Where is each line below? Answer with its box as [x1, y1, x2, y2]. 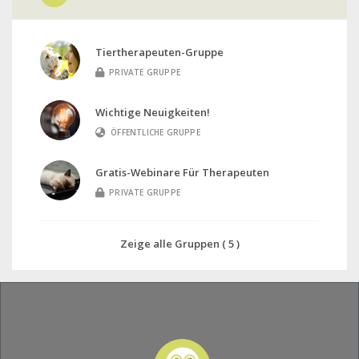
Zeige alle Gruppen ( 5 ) [119, 236, 240, 252]
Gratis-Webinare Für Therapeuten [95, 165, 269, 180]
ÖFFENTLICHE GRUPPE [111, 127, 200, 139]
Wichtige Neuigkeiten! [95, 105, 210, 120]
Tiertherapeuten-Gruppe [95, 45, 224, 60]
